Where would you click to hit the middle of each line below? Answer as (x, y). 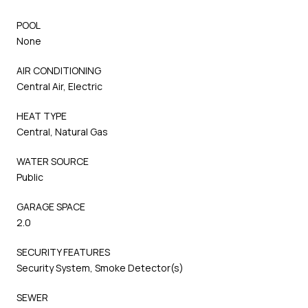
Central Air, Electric (59, 86)
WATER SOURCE (53, 161)
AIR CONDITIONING (59, 70)
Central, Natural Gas (62, 131)
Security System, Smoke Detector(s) (100, 267)
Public (30, 177)
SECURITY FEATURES (63, 252)
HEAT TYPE (42, 115)
